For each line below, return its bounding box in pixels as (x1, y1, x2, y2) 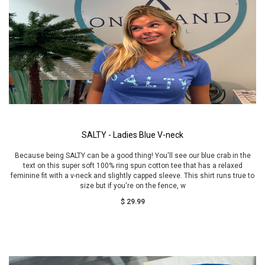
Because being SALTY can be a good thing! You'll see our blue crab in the (14, 151, 251, 160)
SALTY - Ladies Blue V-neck (82, 130, 183, 140)
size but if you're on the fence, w (79, 182, 186, 190)
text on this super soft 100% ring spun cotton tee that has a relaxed (22, 161, 243, 170)
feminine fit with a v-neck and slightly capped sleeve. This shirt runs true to (11, 172, 254, 180)
